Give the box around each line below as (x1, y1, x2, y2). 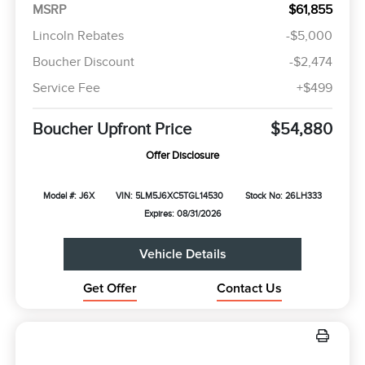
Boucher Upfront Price (32, 119, 191, 138)
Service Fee (32, 80, 100, 95)
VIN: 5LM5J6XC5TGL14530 (116, 190, 224, 200)
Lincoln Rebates (32, 28, 124, 43)
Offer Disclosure (146, 149, 219, 161)
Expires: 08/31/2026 (143, 208, 222, 218)
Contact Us (217, 281, 283, 295)
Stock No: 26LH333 (245, 190, 323, 200)
